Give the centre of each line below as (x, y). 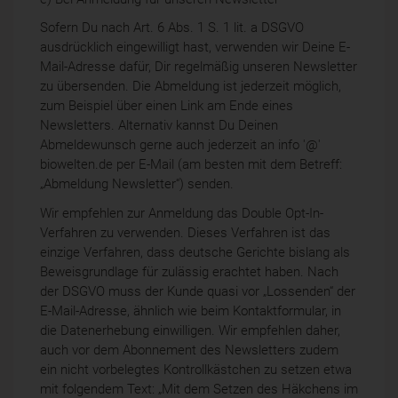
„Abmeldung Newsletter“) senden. (137, 184)
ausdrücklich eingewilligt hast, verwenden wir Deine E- (195, 48)
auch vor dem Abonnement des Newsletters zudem (189, 350)
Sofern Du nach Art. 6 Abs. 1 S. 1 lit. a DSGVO (172, 28)
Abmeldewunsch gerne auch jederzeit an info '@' (180, 145)
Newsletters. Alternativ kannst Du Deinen (159, 126)
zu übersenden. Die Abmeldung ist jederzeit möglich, (191, 87)
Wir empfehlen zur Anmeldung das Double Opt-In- (182, 213)
